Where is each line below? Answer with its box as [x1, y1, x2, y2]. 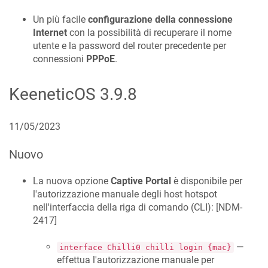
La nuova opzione [33, 175, 111, 187]
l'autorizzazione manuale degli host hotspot [33, 188, 217, 200]
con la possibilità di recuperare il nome [67, 26, 232, 38]
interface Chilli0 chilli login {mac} [59, 243, 232, 252]
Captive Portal [111, 175, 171, 187]
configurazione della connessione [88, 13, 233, 25]
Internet [33, 26, 67, 38]
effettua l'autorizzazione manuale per [57, 254, 214, 266]
